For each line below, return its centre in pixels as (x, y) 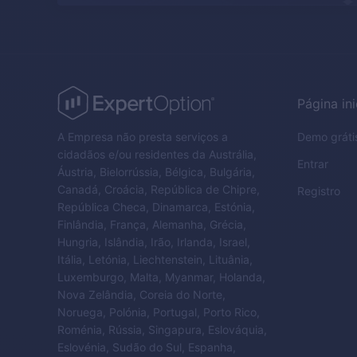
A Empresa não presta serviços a (143, 137)
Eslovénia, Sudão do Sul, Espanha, (147, 347)
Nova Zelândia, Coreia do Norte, (141, 294)
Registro (318, 191)
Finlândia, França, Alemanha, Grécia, (152, 224)
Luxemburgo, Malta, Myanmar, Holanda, (161, 277)
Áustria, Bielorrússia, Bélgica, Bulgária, (156, 172)
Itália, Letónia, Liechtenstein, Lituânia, (155, 259)
